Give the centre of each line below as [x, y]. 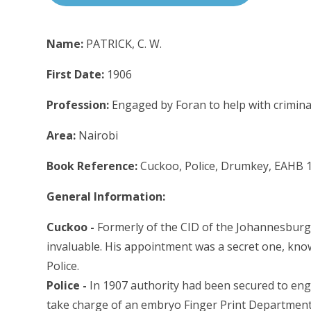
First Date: [77, 74]
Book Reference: [94, 166]
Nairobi [99, 135]
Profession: [79, 104]
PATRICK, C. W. [124, 43]
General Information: [106, 196]
